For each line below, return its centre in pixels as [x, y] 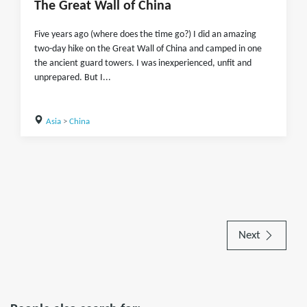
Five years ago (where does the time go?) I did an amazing [145, 35]
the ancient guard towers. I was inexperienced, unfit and [143, 63]
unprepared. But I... [73, 78]
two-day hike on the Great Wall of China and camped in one [148, 49]
